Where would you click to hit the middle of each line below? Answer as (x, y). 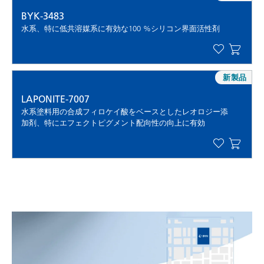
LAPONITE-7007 (55, 99)
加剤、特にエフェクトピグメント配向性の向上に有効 (113, 123)
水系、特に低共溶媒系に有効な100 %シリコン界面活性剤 (121, 29)
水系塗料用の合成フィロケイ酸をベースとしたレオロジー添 (125, 112)
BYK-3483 (43, 16)
